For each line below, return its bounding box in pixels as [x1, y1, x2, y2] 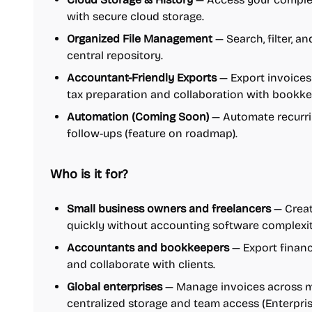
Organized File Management [67, 32, 212, 45]
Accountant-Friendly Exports [67, 71, 217, 84]
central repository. [67, 49, 163, 62]
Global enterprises [67, 280, 162, 293]
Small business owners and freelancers [67, 202, 271, 215]
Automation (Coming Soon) [67, 110, 209, 123]
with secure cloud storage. [67, 10, 204, 23]
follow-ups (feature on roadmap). [67, 127, 237, 140]
